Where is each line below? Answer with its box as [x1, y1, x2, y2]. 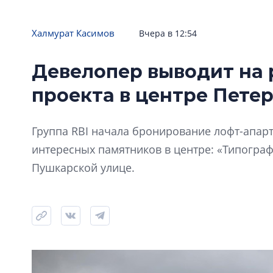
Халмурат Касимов [32, 26, 115, 39]
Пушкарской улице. [32, 160, 135, 175]
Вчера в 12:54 [139, 27, 197, 39]
